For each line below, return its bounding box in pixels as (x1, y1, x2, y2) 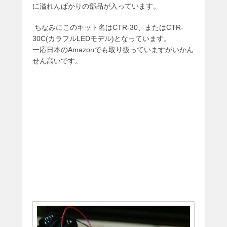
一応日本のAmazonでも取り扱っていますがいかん (32, 46, 194, 54)
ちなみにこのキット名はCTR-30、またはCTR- (32, 23, 183, 32)
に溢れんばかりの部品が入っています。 (32, 2, 160, 11)
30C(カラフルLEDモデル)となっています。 (32, 34, 171, 43)
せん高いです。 (32, 57, 82, 65)
